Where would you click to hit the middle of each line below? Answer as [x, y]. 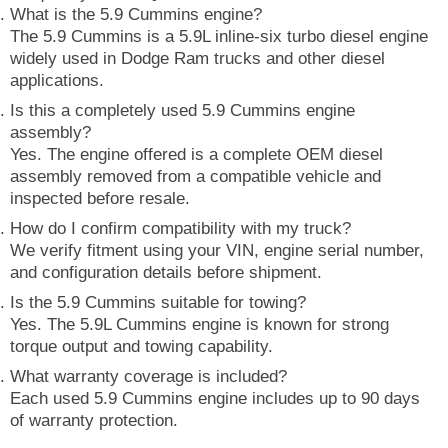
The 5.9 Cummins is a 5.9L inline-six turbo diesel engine [219, 36]
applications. [57, 80]
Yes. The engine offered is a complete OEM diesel [196, 154]
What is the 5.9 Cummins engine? [136, 14]
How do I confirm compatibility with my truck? [180, 228]
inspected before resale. [100, 198]
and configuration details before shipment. [166, 272]
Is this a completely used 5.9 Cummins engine [182, 110]
